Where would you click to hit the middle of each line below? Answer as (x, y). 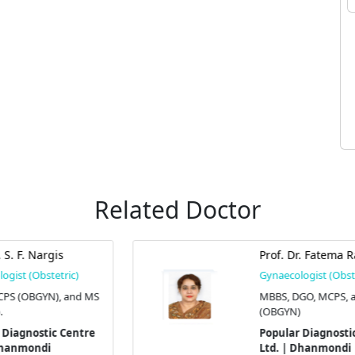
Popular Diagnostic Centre (232, 333)
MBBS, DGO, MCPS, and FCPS (231, 297)
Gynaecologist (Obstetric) (223, 275)
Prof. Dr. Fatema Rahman (229, 255)
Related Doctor (177, 210)
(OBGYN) (184, 312)
